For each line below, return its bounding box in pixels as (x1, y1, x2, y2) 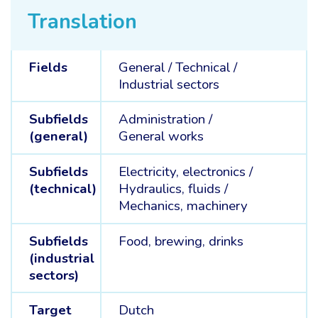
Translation (28, 7, 137, 35)
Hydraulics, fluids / (118, 179, 231, 198)
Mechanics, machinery (118, 196, 248, 215)
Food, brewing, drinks (118, 231, 243, 251)
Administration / (118, 110, 216, 129)
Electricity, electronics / (118, 162, 256, 181)
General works (118, 127, 204, 146)
